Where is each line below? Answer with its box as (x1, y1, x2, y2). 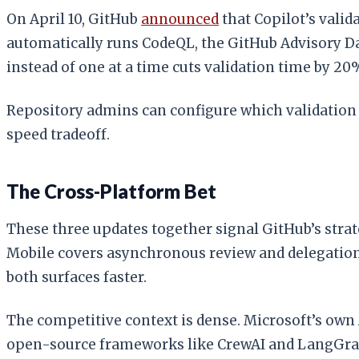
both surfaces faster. (6, 268, 147, 286)
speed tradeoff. (6, 125, 110, 143)
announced (141, 10, 219, 28)
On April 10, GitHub (6, 10, 141, 28)
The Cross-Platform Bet (6, 179, 216, 203)
